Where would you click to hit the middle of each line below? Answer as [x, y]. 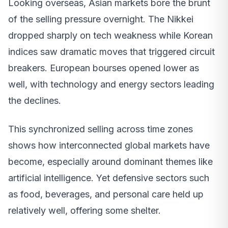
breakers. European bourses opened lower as [104, 68]
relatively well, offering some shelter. [84, 211]
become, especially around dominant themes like [110, 162]
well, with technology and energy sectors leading [111, 84]
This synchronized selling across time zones [101, 129]
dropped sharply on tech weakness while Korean [110, 36]
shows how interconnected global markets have [109, 146]
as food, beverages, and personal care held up [106, 194]
